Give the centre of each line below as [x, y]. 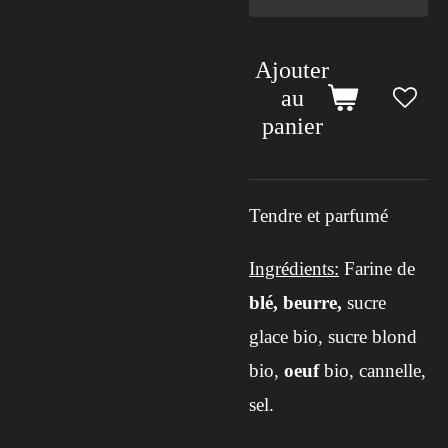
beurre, [312, 303]
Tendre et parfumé [318, 216]
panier [292, 126]
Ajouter [292, 70]
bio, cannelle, [372, 371]
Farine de [377, 269]
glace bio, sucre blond [333, 337]
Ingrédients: [294, 269]
